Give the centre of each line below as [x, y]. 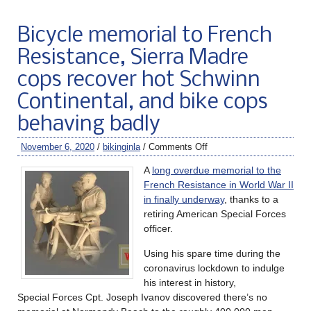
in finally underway [184, 199]
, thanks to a [251, 199]
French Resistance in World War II [219, 184]
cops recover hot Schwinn [139, 80]
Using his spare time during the [212, 253]
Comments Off [178, 146]
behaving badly [89, 125]
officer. [158, 228]
